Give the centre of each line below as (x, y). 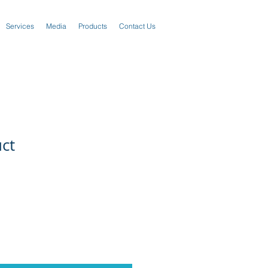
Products (93, 26)
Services (20, 26)
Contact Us (137, 26)
